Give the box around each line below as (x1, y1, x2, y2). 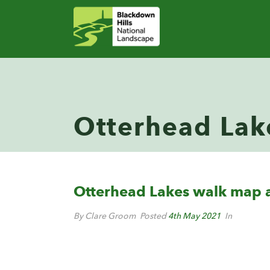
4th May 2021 (168, 211, 221, 221)
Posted (138, 211, 168, 221)
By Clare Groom (74, 211, 136, 221)
